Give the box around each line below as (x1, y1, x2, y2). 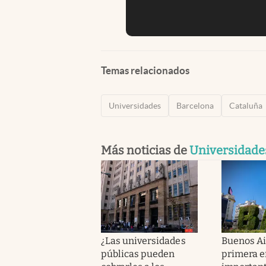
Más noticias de (101, 142, 189, 157)
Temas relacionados (101, 64, 189, 76)
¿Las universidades (101, 235, 186, 246)
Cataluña (229, 100, 262, 110)
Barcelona (176, 100, 214, 110)
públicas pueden (101, 248, 175, 259)
